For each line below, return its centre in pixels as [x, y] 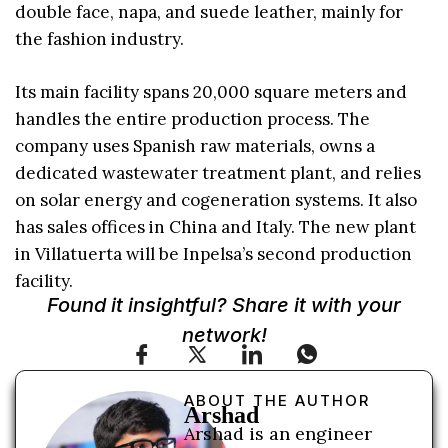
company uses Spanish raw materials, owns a [195, 145]
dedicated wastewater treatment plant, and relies [218, 172]
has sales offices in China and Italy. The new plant [215, 226]
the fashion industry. [99, 39]
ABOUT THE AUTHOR [277, 401]
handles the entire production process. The [192, 118]
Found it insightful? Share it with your [224, 305]
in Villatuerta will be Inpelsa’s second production [213, 253]
